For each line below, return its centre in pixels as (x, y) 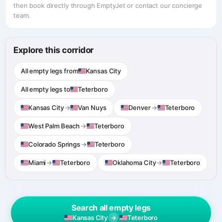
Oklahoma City (134, 163)
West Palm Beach (54, 126)
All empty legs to (46, 89)
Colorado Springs (54, 144)
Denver (139, 108)
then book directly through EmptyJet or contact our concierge (108, 6)
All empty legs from (50, 71)
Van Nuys (92, 108)
